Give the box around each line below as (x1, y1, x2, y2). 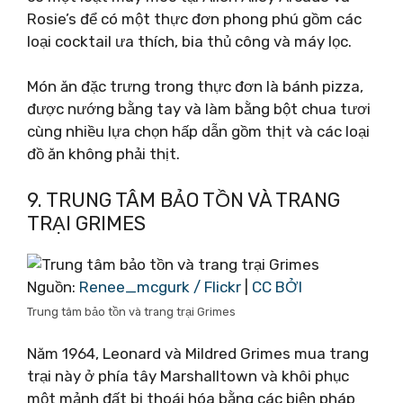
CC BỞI (252, 277, 302, 296)
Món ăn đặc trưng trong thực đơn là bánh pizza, (27, 77, 363, 95)
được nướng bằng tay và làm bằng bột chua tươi (27, 100, 371, 118)
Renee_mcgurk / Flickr (79, 277, 241, 296)
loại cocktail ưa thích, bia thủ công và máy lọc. (27, 31, 352, 50)
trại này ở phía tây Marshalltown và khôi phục (27, 367, 349, 385)
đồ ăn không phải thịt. (27, 145, 180, 163)
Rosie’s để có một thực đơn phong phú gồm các (27, 9, 362, 28)
